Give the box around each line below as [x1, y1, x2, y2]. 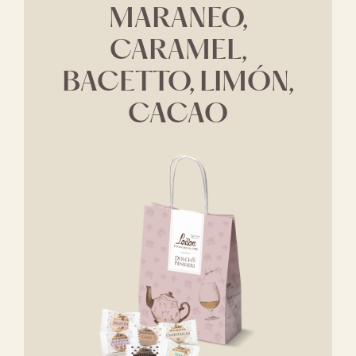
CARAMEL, [109, 38, 247, 65]
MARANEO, [108, 6, 248, 33]
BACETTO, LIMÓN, [62, 70, 294, 97]
